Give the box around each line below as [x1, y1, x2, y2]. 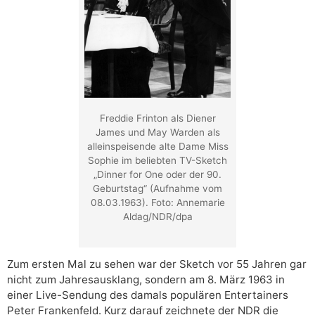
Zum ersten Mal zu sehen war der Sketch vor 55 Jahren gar [7, 257, 307, 271]
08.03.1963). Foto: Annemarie [90, 196, 225, 208]
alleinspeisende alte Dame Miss [86, 140, 229, 152]
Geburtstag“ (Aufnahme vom [93, 182, 222, 194]
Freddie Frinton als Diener [99, 112, 216, 124]
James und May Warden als [95, 126, 220, 138]
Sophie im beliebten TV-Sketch [88, 154, 227, 166]
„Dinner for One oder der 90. [94, 168, 221, 180]
